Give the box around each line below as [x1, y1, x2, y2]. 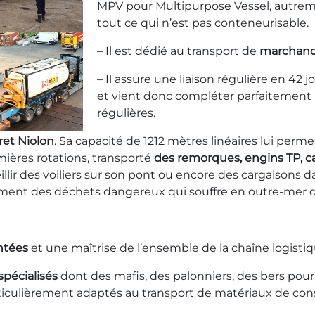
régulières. [96, 106, 155, 120]
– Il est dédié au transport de [96, 44, 259, 58]
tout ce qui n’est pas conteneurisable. [96, 16, 309, 30]
